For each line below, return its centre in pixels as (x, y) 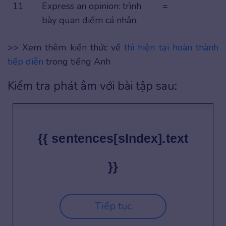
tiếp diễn (25, 62)
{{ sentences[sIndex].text (113, 138)
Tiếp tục (113, 206)
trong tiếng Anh (77, 62)
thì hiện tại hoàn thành (172, 48)
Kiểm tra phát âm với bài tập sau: (92, 86)
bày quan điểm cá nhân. (90, 20)
